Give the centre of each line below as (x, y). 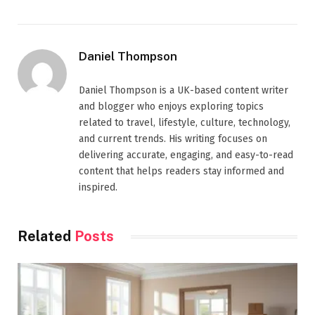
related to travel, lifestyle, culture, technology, (185, 123)
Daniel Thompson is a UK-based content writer (184, 91)
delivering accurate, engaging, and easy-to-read (186, 155)
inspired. (98, 188)
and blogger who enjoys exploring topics (171, 107)
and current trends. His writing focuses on (173, 139)
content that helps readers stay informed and (181, 172)
